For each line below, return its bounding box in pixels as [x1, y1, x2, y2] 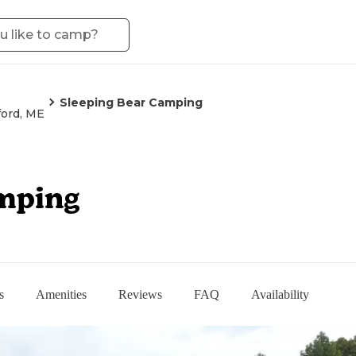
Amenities [36, 287, 87, 301]
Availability [251, 287, 309, 301]
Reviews [118, 287, 162, 301]
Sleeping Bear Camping [60, 95, 203, 110]
